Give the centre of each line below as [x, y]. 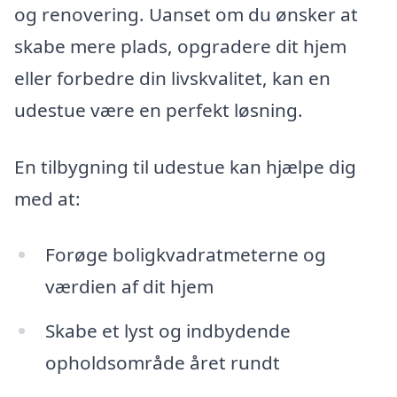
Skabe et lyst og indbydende [167, 331]
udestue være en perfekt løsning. [159, 109]
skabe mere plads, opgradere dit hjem [180, 46]
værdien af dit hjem [129, 287]
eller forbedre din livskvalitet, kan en [172, 78]
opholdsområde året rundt [162, 363]
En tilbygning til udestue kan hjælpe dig [185, 166]
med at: [47, 198]
